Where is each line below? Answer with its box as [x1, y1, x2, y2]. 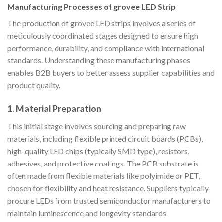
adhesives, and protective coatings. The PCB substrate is [7, 159, 199, 168]
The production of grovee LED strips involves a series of [7, 18, 196, 28]
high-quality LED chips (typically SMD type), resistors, [7, 146, 189, 156]
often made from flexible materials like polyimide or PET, [7, 171, 200, 181]
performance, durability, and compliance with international [7, 43, 204, 53]
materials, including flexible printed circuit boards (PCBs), [7, 134, 203, 144]
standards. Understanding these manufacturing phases [7, 55, 190, 65]
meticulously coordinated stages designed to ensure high [7, 31, 198, 41]
